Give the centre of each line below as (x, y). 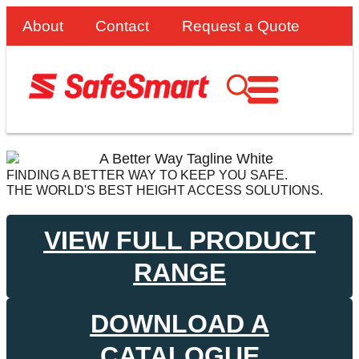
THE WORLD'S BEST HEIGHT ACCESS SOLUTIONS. (165, 191)
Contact (123, 26)
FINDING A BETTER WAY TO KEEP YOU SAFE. (147, 175)
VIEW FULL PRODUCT (179, 241)
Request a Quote (240, 26)
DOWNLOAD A (179, 324)
